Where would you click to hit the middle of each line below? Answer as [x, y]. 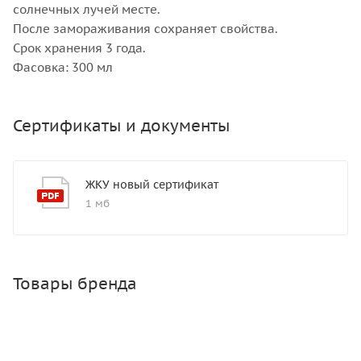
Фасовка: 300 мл [63, 68]
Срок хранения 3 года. [79, 48]
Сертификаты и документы [121, 126]
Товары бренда [75, 284]
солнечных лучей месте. [87, 10]
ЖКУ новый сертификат [152, 185]
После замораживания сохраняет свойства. [145, 29]
